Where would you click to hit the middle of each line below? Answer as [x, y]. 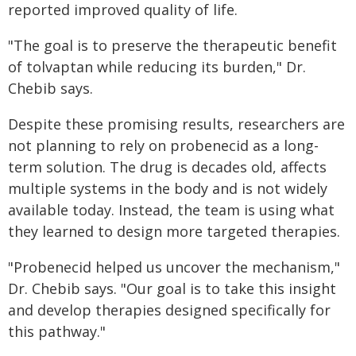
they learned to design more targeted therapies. [174, 231]
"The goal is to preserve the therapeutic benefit [172, 45]
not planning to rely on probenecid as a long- [163, 145]
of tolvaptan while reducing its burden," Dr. [157, 67]
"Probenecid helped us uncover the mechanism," [174, 267]
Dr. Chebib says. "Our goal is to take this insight [172, 288]
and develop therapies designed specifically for [169, 310]
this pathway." [57, 331]
